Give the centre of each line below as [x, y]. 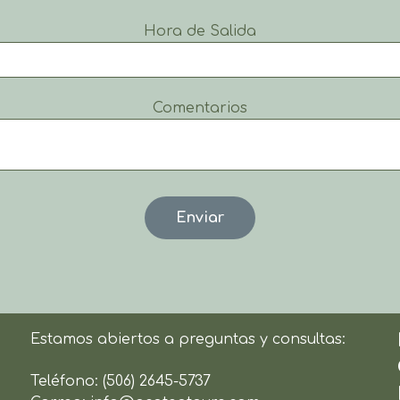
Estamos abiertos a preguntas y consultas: [188, 340]
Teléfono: [67, 381]
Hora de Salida [200, 31]
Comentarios [200, 108]
